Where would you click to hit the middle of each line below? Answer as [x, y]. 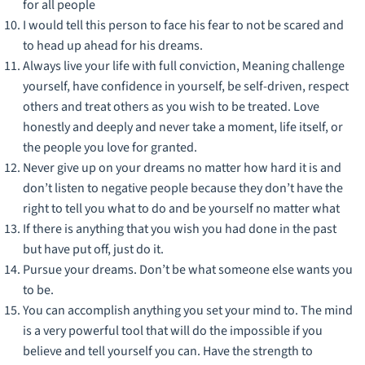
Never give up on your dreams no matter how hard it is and [182, 167]
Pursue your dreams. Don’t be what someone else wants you [188, 269]
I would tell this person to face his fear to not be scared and [183, 25]
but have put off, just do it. [93, 249]
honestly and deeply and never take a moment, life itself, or [183, 127]
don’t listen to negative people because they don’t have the [183, 188]
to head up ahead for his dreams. [113, 45]
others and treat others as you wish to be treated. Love [171, 106]
